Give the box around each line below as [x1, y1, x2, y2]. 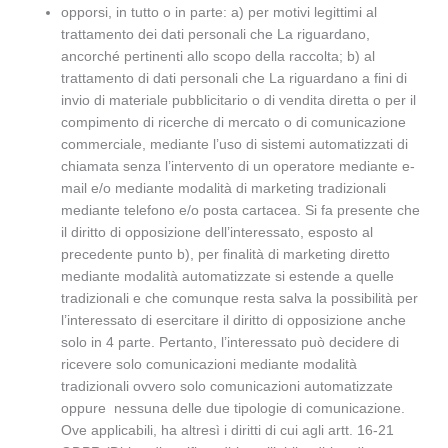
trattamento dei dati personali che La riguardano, [61, 27, 371, 43]
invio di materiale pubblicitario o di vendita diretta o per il [61, 93, 417, 109]
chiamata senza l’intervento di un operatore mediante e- [61, 159, 416, 175]
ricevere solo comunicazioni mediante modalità [61, 357, 358, 373]
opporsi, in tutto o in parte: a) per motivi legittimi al [61, 5, 378, 21]
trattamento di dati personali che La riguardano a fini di [61, 71, 408, 87]
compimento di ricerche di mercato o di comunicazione [61, 115, 407, 131]
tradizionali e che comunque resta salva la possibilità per [61, 291, 419, 307]
